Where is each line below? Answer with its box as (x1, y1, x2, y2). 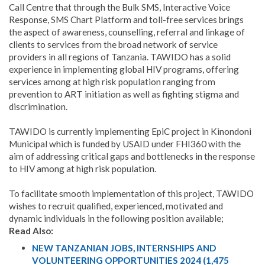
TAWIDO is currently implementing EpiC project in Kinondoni (9, 126, 251, 137)
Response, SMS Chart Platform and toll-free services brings (9, 14, 244, 25)
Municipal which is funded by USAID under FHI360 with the (9, 138, 241, 150)
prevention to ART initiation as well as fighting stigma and (9, 89, 239, 100)
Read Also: (9, 225, 53, 237)
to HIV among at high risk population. (9, 163, 156, 174)
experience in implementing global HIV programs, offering (9, 64, 239, 75)
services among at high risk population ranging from (9, 76, 215, 88)
